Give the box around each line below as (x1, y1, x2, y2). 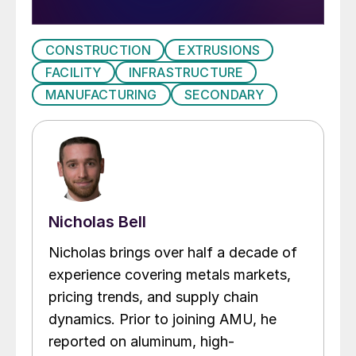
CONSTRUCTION (45, 42, 152, 59)
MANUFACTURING (45, 87, 157, 103)
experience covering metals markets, (48, 266, 291, 284)
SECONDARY (184, 87, 265, 103)
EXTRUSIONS (178, 42, 261, 59)
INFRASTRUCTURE (128, 64, 244, 81)
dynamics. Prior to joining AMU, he (48, 311, 277, 328)
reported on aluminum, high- (48, 333, 234, 350)
